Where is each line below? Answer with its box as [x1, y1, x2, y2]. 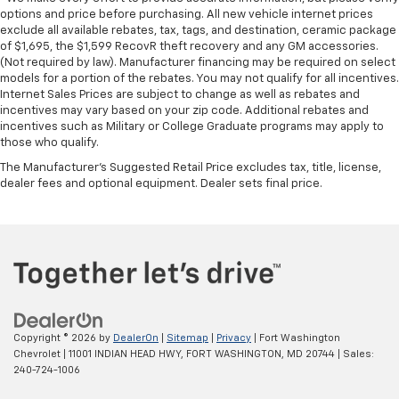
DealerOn [113, 332, 159, 343]
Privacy [216, 332, 251, 343]
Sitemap [167, 332, 208, 343]
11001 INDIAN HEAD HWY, [66, 348, 183, 359]
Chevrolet [13, 348, 61, 359]
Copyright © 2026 [13, 332, 99, 343]
